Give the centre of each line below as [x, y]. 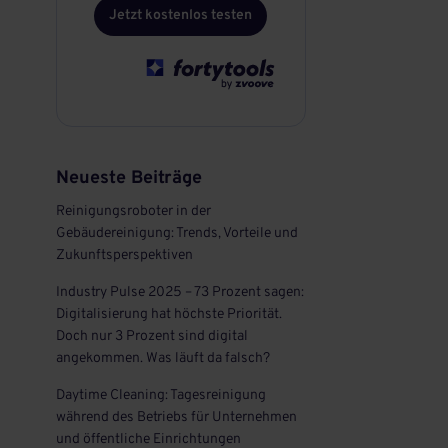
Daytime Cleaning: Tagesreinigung [160, 395]
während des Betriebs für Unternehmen [176, 417]
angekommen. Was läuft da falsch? [162, 358]
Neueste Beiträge [128, 178]
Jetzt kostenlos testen [181, 15]
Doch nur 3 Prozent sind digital [151, 336]
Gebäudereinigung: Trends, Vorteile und [176, 233]
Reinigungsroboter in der [133, 211]
